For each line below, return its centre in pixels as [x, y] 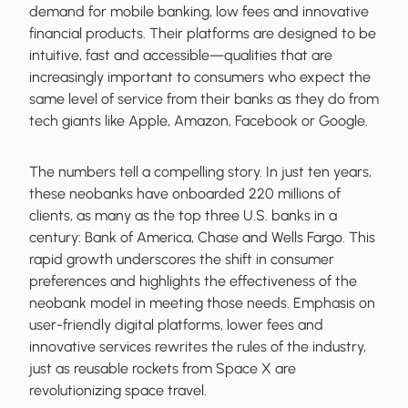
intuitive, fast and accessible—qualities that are [181, 56]
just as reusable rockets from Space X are [163, 369]
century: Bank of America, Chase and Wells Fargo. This [202, 238]
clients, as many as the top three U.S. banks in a [183, 216]
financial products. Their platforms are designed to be [203, 34]
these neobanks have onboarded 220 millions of [185, 194]
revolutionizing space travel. [118, 391]
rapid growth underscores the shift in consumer [182, 260]
